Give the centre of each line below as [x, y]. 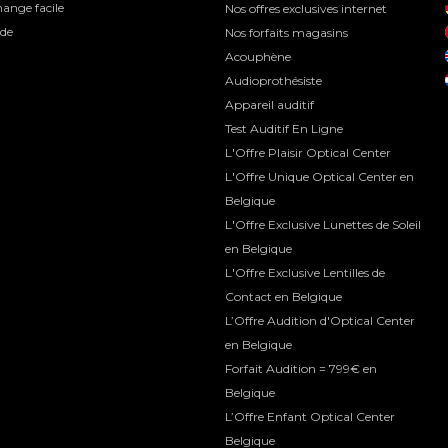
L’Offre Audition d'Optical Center [319, 320]
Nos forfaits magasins [286, 32]
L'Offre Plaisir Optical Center [307, 152]
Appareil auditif [269, 104]
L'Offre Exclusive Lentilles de [304, 272]
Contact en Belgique [283, 296]
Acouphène [257, 56]
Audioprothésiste [273, 80]
